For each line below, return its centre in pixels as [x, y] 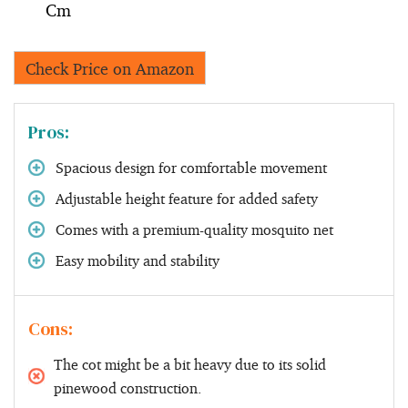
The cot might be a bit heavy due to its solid [190, 365]
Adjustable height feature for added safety [187, 199]
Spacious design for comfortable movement [191, 168]
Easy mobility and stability [138, 261]
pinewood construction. [127, 388]
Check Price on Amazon [110, 69]
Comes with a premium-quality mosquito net [194, 230]
